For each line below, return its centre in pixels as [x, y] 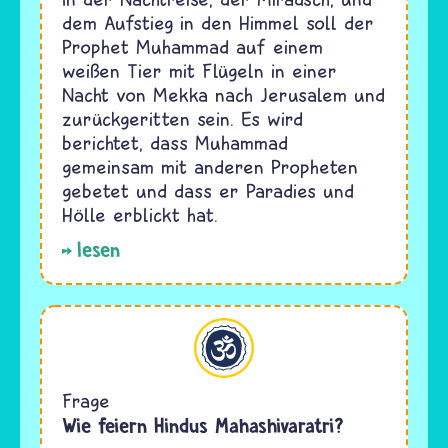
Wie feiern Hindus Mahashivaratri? [203, 425]
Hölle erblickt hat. [140, 214]
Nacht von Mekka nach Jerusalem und [223, 94]
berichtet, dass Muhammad [175, 142]
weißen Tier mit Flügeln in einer [199, 70]
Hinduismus [74, 329]
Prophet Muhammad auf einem [192, 46]
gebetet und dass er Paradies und [208, 190]
